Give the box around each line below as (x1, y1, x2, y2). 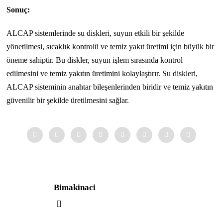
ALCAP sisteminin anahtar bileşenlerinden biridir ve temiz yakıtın (6, 83, 214, 92)
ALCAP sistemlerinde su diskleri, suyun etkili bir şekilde (6, 29, 185, 38)
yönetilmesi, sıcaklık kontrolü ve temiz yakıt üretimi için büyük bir (6, 42, 215, 51)
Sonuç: (6, 5, 30, 14)
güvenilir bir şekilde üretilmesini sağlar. (6, 96, 129, 105)
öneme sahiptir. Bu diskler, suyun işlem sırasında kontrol (6, 56, 183, 65)
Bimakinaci (54, 183, 96, 193)
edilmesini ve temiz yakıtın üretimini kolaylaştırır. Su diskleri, (6, 69, 198, 78)
